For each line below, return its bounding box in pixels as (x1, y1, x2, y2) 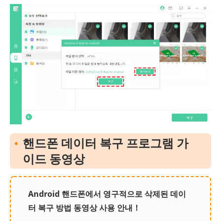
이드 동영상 (23, 150, 85, 167)
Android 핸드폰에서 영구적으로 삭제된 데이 (28, 188, 186, 200)
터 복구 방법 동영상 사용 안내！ (28, 202, 141, 214)
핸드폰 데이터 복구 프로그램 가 (23, 135, 188, 151)
